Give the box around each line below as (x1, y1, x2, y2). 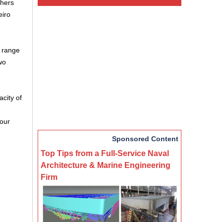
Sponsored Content (112, 134, 178, 143)
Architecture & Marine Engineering (41, 160, 170, 169)
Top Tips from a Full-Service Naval (41, 148, 169, 158)
